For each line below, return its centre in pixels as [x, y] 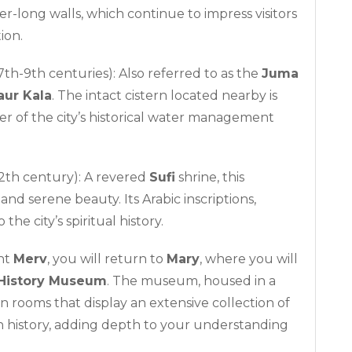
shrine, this [210, 177]
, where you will [249, 258]
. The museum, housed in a [191, 280]
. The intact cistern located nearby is [165, 95]
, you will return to [107, 258]
